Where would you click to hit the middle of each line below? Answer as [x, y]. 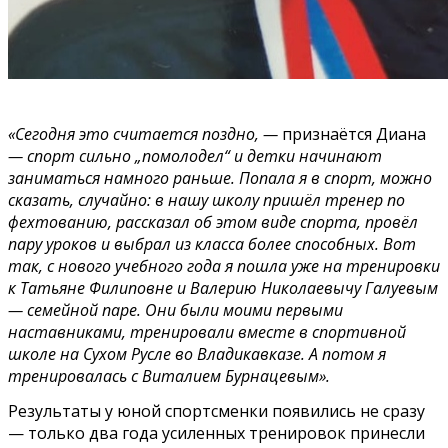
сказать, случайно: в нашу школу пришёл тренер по [206, 200]
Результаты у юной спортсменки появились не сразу [216, 411]
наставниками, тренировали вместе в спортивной [207, 332]
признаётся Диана [354, 134]
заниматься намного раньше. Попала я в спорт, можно [220, 178]
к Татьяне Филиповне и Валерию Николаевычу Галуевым [223, 288]
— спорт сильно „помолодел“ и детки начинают [195, 156]
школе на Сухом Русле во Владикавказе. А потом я [197, 354]
